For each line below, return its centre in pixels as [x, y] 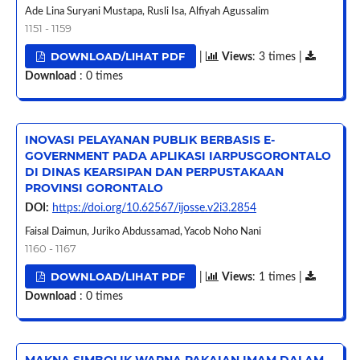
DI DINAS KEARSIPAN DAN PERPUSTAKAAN [154, 172]
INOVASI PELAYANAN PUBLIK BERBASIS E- [149, 140]
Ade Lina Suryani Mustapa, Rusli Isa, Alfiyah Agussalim [147, 12]
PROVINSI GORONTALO [94, 188]
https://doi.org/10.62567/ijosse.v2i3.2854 [154, 209]
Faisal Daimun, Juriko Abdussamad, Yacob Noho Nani [143, 232]
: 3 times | [279, 57]
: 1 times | [279, 278]
